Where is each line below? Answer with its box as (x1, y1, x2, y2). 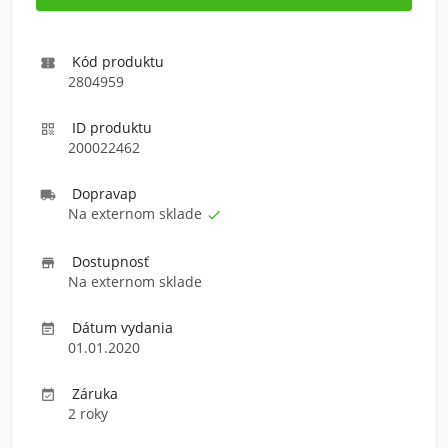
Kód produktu (72, 52, 164, 71)
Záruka (72, 384, 118, 403)
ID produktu (72, 118, 152, 137)
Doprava (72, 184, 128, 203)
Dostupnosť (72, 252, 149, 271)
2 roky (68, 404, 108, 423)
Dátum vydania (72, 318, 173, 337)
